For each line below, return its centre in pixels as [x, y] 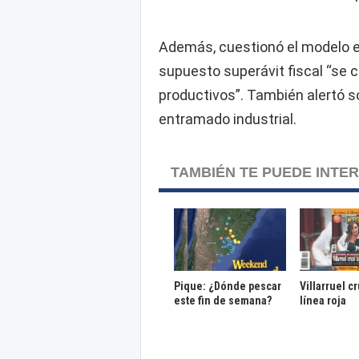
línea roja [323, 300]
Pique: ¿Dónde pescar [228, 286]
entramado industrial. [227, 119]
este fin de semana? [223, 300]
